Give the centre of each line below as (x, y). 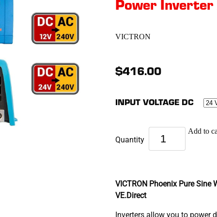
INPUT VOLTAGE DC (155, 102)
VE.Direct (132, 195)
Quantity (131, 139)
